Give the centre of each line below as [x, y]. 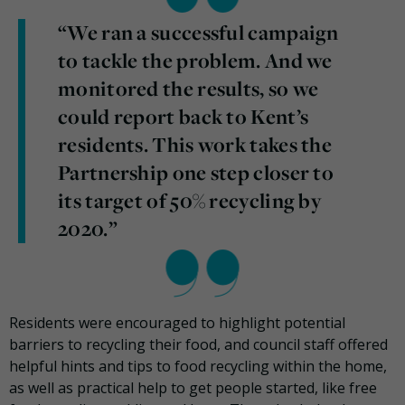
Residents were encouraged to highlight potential [177, 323]
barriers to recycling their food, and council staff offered [198, 345]
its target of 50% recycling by [190, 201]
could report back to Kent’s [184, 117]
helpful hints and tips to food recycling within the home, [198, 367]
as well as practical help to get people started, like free [193, 388]
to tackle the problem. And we [195, 61]
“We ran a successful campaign [198, 33]
